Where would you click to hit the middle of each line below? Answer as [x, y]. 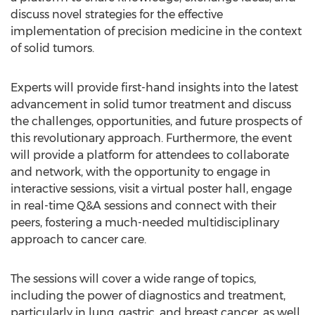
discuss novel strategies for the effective [117, 14]
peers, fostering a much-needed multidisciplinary [145, 223]
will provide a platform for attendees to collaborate [150, 155]
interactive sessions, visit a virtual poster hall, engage [151, 189]
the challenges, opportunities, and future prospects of [156, 121]
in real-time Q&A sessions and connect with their [143, 206]
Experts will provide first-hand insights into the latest [154, 88]
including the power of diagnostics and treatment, [148, 296]
